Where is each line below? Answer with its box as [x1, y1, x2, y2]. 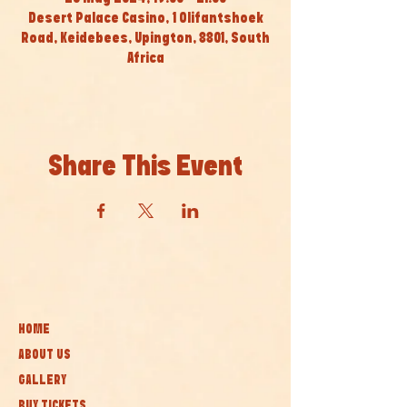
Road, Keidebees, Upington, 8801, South [21, 32, 270, 45]
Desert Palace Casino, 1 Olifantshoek [27, 12, 263, 25]
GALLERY [18, 374, 66, 387]
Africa [126, 52, 164, 65]
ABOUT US [18, 349, 71, 362]
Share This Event [48, 154, 243, 181]
